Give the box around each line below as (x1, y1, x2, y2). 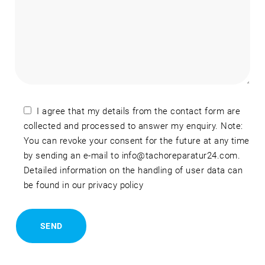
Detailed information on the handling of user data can (24, 165, 243, 176)
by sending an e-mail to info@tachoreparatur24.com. (24, 150, 241, 161)
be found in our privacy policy (24, 180, 144, 191)
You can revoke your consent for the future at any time (24, 135, 250, 147)
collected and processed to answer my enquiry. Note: (24, 121, 243, 132)
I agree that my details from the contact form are (37, 106, 241, 117)
